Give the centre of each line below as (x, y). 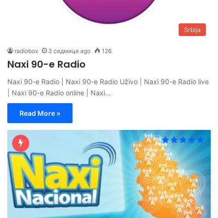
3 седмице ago (69, 51)
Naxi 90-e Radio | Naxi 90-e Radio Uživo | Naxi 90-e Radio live (108, 81)
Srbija (192, 29)
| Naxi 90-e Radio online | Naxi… (59, 92)
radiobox (26, 51)
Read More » (40, 113)
